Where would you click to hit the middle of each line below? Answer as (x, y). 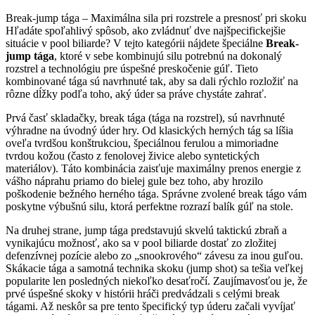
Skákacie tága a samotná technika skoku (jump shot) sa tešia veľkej (154, 268)
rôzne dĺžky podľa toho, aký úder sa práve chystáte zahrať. (136, 94)
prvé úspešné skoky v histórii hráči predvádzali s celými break (143, 293)
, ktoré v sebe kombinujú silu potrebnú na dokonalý (168, 56)
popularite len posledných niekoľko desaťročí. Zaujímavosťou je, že (156, 281)
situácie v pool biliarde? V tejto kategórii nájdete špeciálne (136, 43)
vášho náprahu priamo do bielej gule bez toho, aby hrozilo (134, 181)
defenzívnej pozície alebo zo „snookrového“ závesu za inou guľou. (154, 255)
